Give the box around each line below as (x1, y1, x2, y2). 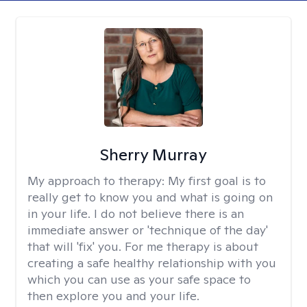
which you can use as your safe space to (27, 271, 251, 287)
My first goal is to (168, 173, 266, 188)
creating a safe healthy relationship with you (27, 255, 276, 271)
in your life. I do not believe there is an (27, 206, 244, 221)
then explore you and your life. (27, 288, 199, 304)
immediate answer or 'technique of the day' (27, 222, 268, 238)
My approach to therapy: (27, 173, 168, 188)
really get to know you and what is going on (27, 189, 273, 205)
